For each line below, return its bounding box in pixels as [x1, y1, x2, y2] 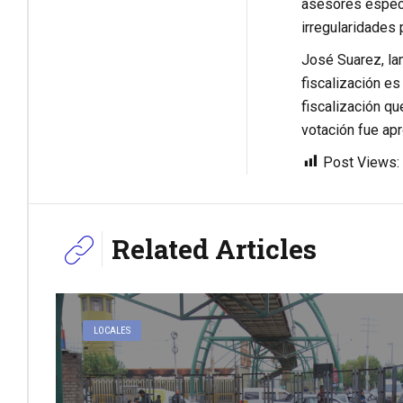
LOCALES [94, 324, 131, 336]
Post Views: [322, 153, 399, 171]
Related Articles [112, 230, 317, 266]
